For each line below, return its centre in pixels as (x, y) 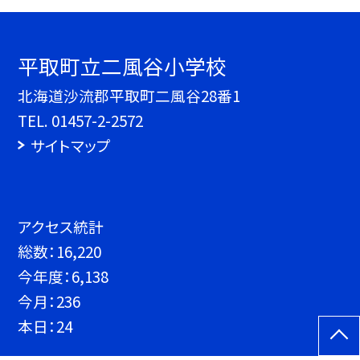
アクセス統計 (61, 226)
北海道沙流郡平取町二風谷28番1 (129, 96)
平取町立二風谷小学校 (123, 66)
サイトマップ (70, 145)
